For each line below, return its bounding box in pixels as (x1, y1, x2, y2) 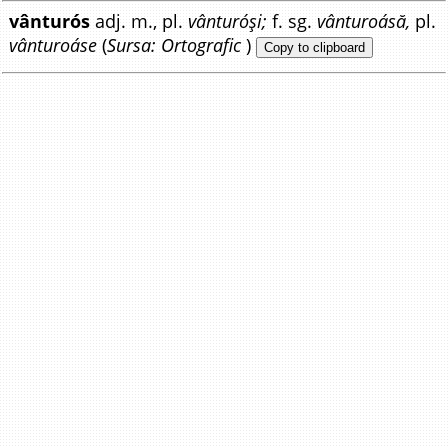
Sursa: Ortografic (107, 33, 242, 58)
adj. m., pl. (90, 9, 189, 34)
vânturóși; (188, 9, 268, 34)
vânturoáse (9, 33, 98, 58)
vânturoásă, (317, 9, 411, 34)
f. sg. (267, 9, 318, 34)
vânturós (9, 9, 91, 34)
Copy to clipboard (264, 40, 366, 56)
